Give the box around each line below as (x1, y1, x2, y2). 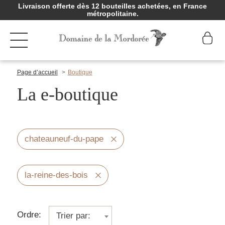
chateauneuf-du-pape (24, 134, 103, 144)
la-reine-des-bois (24, 170, 88, 180)
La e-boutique (17, 84, 118, 104)
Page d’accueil (17, 69, 58, 76)
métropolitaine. (86, 10, 139, 18)
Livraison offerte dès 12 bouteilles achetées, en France (18, 2, 207, 10)
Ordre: (17, 210, 41, 219)
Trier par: (56, 211, 90, 220)
